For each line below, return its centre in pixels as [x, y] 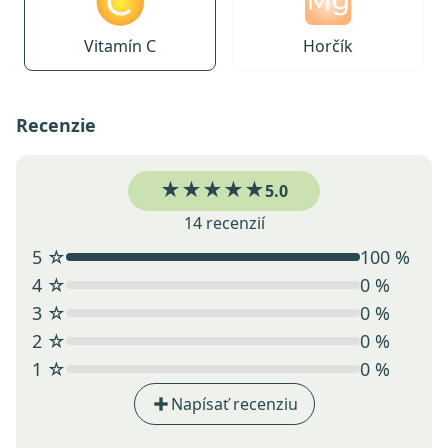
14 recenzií [224, 223]
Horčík [328, 46]
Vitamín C [120, 46]
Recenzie [56, 125]
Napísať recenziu [234, 404]
